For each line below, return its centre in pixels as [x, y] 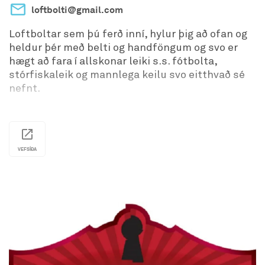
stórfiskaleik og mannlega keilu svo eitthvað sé [127, 75]
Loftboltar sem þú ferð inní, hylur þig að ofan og [128, 34]
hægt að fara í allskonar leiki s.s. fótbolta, [113, 61]
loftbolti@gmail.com [77, 9]
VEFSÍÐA [27, 149]
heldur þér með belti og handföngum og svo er [123, 48]
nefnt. [25, 88]
